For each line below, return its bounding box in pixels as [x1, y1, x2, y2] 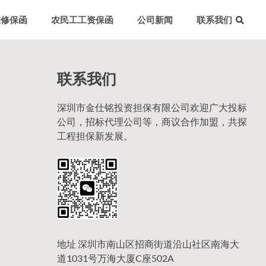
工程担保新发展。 [57, 130, 133, 141]
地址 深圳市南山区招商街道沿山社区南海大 [57, 237, 239, 249]
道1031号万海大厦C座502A [57, 252, 174, 264]
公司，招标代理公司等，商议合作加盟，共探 [57, 116, 247, 127]
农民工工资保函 [51, 14, 113, 25]
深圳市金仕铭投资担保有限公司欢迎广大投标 [57, 102, 247, 113]
